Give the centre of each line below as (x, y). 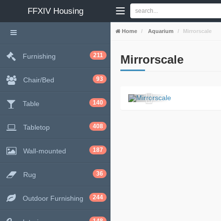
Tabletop (37, 127)
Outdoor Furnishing (53, 198)
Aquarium (160, 31)
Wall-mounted (45, 151)
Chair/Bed (39, 80)
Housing (68, 11)
